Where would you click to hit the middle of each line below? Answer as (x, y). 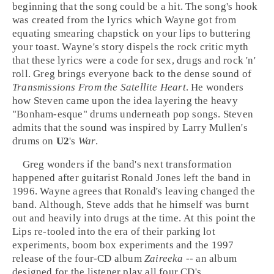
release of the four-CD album (78, 258)
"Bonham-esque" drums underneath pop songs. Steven (133, 114)
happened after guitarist (67, 178)
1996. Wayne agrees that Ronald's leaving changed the (134, 191)
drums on (34, 141)
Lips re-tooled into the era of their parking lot (114, 231)
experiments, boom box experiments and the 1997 (123, 245)
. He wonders (215, 87)
